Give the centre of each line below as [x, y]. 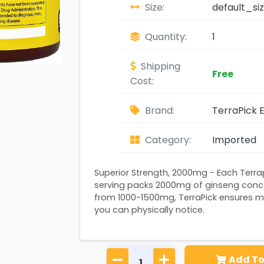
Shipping [159, 66]
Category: [167, 140]
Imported [234, 140]
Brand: [159, 110]
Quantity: [165, 37]
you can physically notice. [149, 210]
